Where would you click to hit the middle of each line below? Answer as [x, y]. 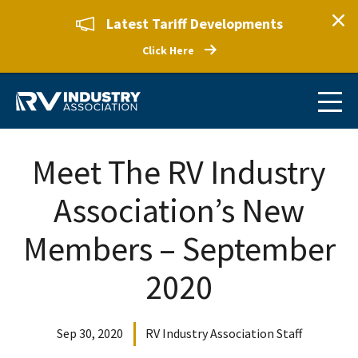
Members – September [179, 249]
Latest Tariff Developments [194, 24]
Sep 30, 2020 [89, 333]
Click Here [168, 50]
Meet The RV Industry [179, 172]
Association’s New [179, 210]
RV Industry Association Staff [223, 333]
